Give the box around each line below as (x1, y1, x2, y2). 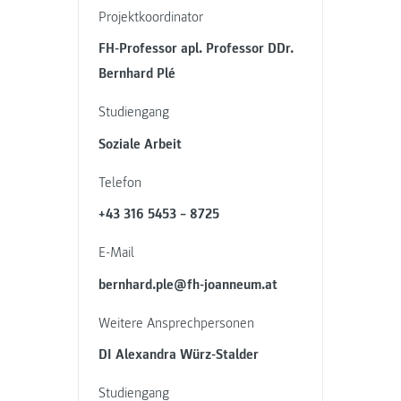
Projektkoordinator (98, 7, 204, 26)
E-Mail (98, 243, 135, 262)
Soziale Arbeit (98, 134, 183, 153)
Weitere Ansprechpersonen (98, 313, 255, 332)
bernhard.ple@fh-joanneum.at (98, 275, 278, 294)
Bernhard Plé (98, 64, 176, 83)
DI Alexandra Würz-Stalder (98, 346, 260, 364)
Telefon (98, 173, 142, 192)
